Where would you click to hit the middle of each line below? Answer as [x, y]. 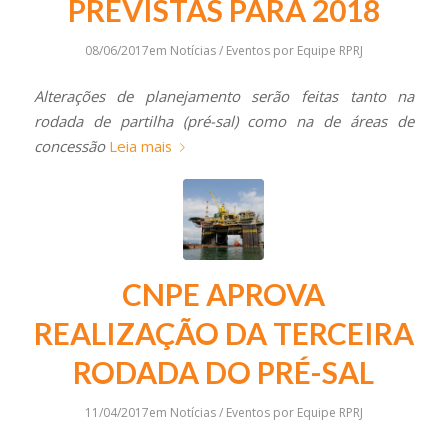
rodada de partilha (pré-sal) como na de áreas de [224, 120]
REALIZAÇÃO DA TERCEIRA [223, 332]
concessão [69, 145]
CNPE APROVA [224, 293]
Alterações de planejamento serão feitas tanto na [224, 95]
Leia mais [140, 145]
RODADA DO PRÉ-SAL [224, 371]
